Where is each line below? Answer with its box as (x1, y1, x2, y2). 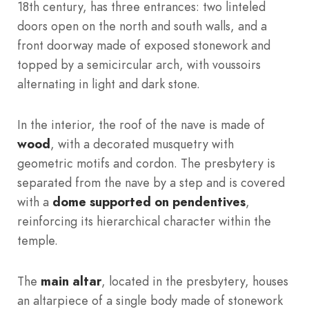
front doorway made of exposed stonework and (17, 37, 270, 54)
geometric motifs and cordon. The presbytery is (17, 154, 275, 172)
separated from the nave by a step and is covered (17, 174, 285, 192)
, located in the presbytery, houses (101, 272, 288, 290)
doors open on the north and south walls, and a (17, 17, 267, 35)
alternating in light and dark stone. (17, 75, 200, 93)
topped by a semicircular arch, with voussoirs (17, 56, 261, 74)
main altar (41, 272, 101, 290)
